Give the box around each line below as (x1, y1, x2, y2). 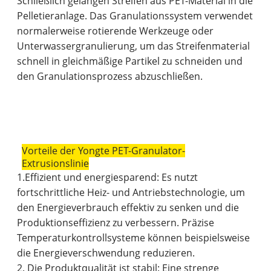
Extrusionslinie (21, 157, 89, 171)
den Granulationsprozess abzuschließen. (17, 70, 203, 83)
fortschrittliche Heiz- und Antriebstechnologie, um (17, 186, 246, 200)
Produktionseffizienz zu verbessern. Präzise (17, 216, 215, 230)
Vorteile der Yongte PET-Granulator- (21, 144, 185, 158)
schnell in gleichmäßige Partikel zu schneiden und (17, 54, 243, 68)
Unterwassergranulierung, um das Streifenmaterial (17, 39, 250, 53)
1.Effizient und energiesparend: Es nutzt (17, 171, 198, 184)
